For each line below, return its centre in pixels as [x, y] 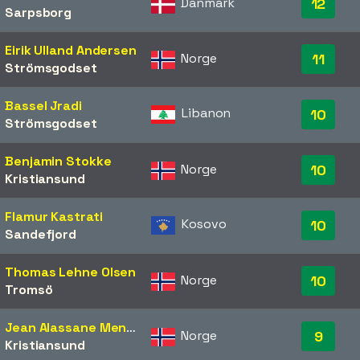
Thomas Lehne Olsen [71, 272]
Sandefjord [41, 235]
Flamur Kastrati [54, 217]
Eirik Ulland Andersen [71, 51]
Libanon [207, 113]
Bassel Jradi [43, 106]
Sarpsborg [39, 13]
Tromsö [29, 290]
